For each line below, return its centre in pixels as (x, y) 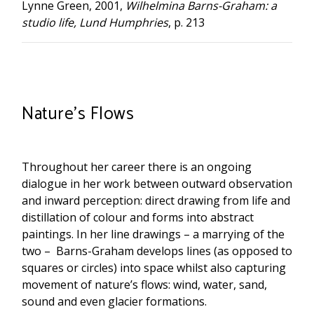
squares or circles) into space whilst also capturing (154, 267)
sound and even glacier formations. (114, 301)
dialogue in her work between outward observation (157, 183)
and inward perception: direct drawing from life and (156, 200)
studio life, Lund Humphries (95, 22)
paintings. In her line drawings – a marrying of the (153, 234)
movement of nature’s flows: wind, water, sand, (144, 284)
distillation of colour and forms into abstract (138, 217)
